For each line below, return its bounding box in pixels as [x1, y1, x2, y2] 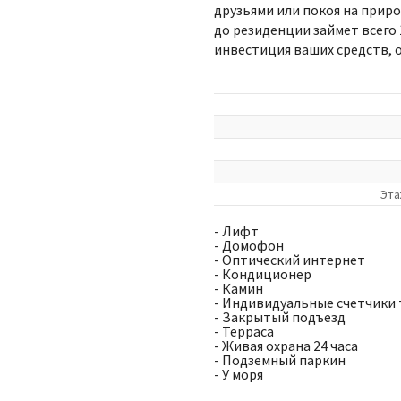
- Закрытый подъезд [214, 308, 346, 326]
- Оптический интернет [214, 251, 365, 269]
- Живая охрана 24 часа [214, 337, 358, 354]
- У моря [214, 365, 263, 383]
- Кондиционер [214, 265, 311, 283]
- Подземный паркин [214, 351, 346, 369]
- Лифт [214, 222, 259, 240]
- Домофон [214, 236, 284, 254]
